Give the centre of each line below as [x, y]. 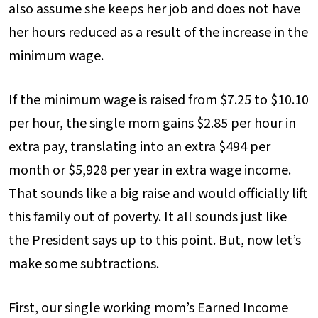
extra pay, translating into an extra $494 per [139, 147]
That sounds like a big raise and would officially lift [158, 193]
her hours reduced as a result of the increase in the [158, 32]
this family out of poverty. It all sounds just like [148, 217]
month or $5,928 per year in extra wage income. [150, 170]
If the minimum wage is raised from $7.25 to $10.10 [159, 100]
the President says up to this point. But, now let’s [155, 240]
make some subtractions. [84, 264]
